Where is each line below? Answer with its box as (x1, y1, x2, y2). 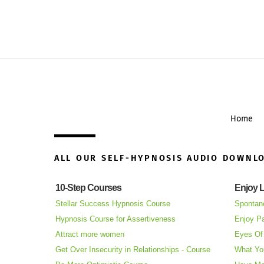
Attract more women (55, 230, 124, 239)
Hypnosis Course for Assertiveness (55, 214, 176, 224)
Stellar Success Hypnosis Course (55, 199, 170, 209)
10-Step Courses (55, 183, 121, 193)
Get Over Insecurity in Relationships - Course (55, 245, 210, 255)
